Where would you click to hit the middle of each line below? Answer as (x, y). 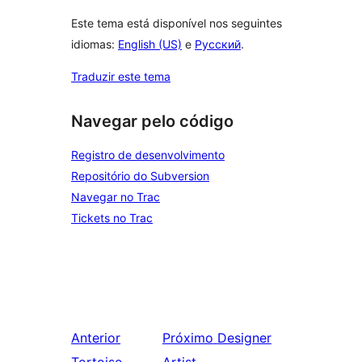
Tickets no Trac (112, 218)
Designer (244, 338)
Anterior (96, 338)
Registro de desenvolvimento (148, 155)
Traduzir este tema (121, 77)
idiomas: (95, 44)
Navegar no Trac (116, 197)
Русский (218, 44)
